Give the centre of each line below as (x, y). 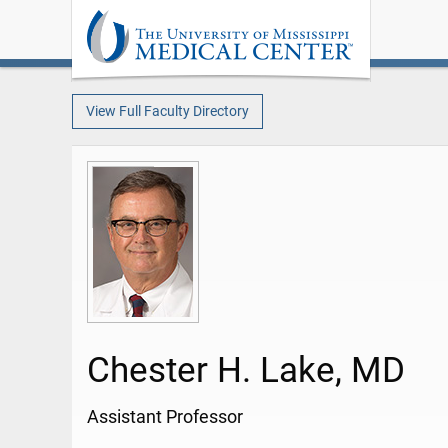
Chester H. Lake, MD (246, 370)
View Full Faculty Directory (167, 111)
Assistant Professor (165, 417)
